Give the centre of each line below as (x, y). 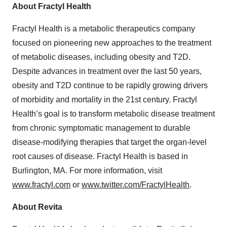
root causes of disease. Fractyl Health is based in (100, 157)
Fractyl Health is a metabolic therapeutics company (104, 29)
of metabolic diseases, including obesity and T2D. (101, 57)
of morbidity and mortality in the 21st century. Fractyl (105, 100)
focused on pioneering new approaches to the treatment (112, 43)
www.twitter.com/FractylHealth (136, 185)
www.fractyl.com (41, 185)
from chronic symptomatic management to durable (101, 128)
